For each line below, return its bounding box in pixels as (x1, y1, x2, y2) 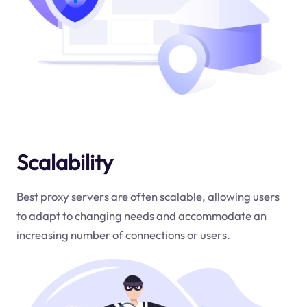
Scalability (16, 148, 113, 175)
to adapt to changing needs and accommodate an (16, 208, 267, 223)
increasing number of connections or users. (16, 227, 230, 242)
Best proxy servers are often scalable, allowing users (16, 188, 280, 204)
